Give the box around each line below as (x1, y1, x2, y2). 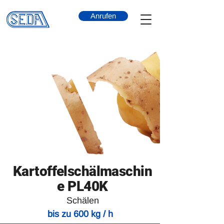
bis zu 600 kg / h (47, 209, 113, 219)
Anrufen (90, 12, 116, 20)
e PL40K (57, 178, 108, 194)
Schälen (66, 195, 99, 205)
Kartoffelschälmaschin (12, 163, 152, 179)
